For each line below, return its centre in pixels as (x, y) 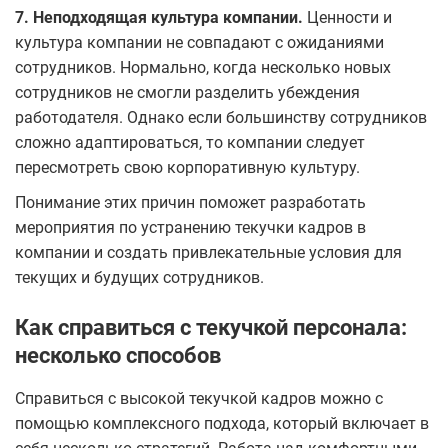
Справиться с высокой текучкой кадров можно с (199, 398)
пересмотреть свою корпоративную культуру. (187, 167)
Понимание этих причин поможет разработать (190, 202)
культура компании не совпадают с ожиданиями (199, 42)
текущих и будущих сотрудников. (139, 277)
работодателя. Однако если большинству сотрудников (221, 117)
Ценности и (347, 17)
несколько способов (118, 355)
